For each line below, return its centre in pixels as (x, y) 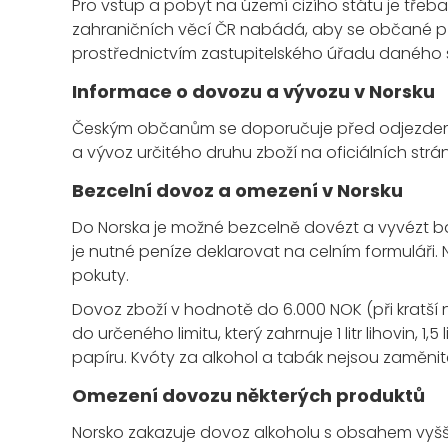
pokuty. (100, 276)
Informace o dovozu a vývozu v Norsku (253, 92)
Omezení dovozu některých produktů (248, 396)
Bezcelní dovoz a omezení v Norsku (237, 191)
